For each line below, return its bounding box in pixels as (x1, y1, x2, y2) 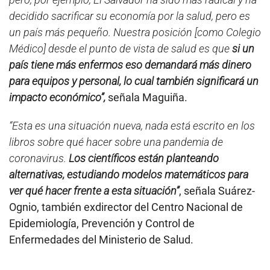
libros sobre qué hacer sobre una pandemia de (9, 136, 223, 149)
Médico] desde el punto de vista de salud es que (9, 42, 232, 55)
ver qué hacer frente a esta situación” (9, 184, 179, 198)
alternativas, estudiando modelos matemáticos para (9, 168, 248, 181)
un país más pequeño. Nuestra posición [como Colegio (9, 26, 261, 39)
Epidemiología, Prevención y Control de (9, 217, 195, 230)
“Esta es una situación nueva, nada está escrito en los (9, 119, 255, 133)
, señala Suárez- (179, 184, 255, 198)
